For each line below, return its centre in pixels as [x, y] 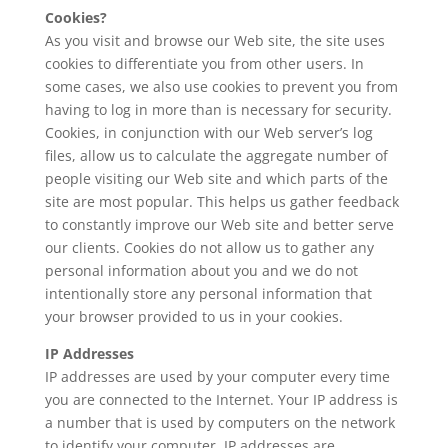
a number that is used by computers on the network [219, 423]
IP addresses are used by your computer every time [217, 377]
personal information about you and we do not [201, 271]
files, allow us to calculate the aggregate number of [216, 156]
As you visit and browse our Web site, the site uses [214, 41]
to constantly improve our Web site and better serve [219, 225]
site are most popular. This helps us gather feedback [221, 202]
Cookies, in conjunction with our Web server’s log [208, 133]
